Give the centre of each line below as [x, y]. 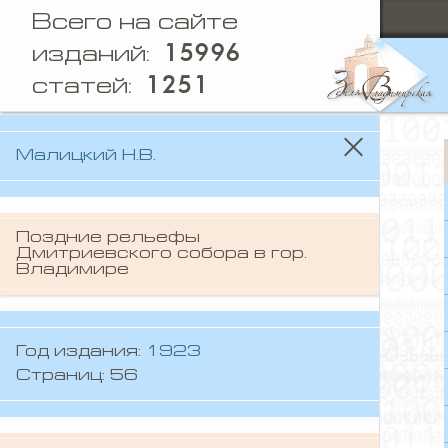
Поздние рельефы [108, 238]
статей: [89, 87]
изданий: [98, 55]
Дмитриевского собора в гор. [161, 254]
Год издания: [81, 352]
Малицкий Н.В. [86, 156]
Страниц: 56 [77, 376]
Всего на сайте [135, 23]
